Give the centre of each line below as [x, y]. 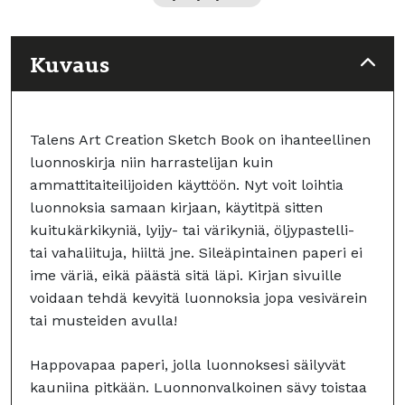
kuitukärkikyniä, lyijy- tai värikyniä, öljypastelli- [192, 230]
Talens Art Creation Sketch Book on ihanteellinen [200, 140]
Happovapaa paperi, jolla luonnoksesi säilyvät [188, 365]
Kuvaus [70, 64]
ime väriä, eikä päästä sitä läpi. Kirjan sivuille [186, 275]
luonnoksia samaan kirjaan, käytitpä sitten [176, 207]
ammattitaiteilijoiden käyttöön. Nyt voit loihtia [187, 185]
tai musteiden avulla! [104, 320]
